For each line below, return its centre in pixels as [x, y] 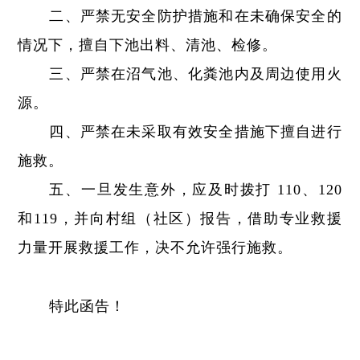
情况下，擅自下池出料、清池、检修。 [148, 45]
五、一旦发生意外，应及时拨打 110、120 [196, 190]
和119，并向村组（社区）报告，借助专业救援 [180, 219]
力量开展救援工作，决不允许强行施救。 [155, 247]
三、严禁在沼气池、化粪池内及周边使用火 [196, 74]
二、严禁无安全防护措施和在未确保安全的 [196, 16]
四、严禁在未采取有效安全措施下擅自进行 [196, 132]
